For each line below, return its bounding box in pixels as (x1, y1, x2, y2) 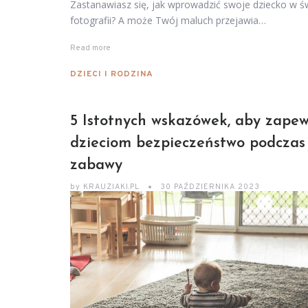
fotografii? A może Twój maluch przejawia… (70, 13, 266, 27)
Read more (70, 43, 111, 53)
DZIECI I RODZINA (70, 69, 153, 80)
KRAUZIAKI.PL (80, 182, 142, 192)
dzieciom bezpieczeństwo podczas (70, 135, 305, 152)
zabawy (70, 157, 122, 174)
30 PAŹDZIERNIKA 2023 (160, 182, 260, 192)
